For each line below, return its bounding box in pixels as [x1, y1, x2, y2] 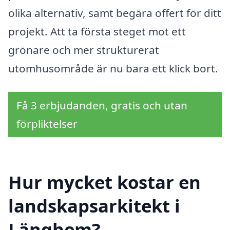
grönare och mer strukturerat [8, 43, 159, 57]
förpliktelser [16, 116, 78, 131]
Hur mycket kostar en [8, 169, 201, 194]
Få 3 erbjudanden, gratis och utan [16, 98, 187, 112]
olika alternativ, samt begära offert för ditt [8, 6, 221, 21]
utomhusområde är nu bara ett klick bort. [8, 61, 218, 76]
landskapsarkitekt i [8, 193, 180, 218]
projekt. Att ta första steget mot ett [8, 24, 186, 39]
